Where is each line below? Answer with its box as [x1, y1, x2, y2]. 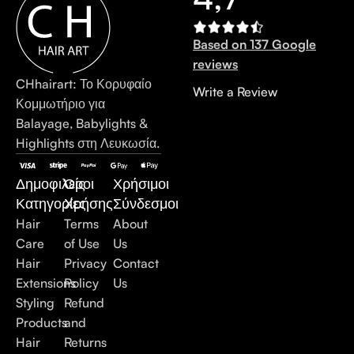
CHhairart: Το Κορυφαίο [16, 76, 152, 92]
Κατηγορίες [16, 194, 86, 213]
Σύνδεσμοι [112, 194, 179, 213]
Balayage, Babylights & [16, 115, 147, 132]
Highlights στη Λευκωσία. [16, 135, 160, 152]
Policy [64, 275, 100, 292]
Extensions [16, 275, 76, 292]
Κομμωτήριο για [16, 96, 105, 112]
